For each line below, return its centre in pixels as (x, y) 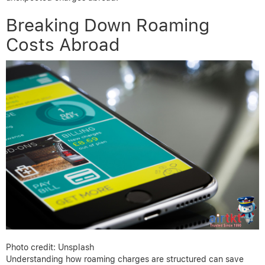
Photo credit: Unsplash (50, 247)
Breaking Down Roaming (108, 25)
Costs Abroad (63, 45)
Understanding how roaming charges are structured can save (125, 259)
